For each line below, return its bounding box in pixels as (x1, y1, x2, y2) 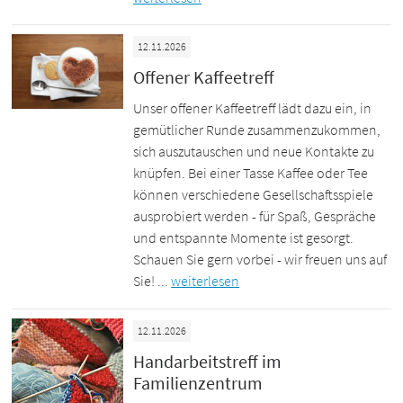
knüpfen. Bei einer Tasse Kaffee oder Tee (133, 164, 369, 183)
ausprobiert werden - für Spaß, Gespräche (133, 207, 377, 226)
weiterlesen (171, 272, 240, 291)
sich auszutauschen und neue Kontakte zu (133, 142, 375, 161)
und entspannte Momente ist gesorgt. (133, 228, 354, 247)
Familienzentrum (133, 371, 264, 394)
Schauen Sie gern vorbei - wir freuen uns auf (133, 250, 388, 269)
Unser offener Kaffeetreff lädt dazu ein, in (133, 99, 372, 118)
